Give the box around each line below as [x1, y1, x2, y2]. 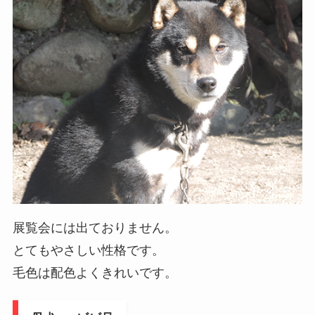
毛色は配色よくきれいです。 [12, 266, 177, 281]
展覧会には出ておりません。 [12, 221, 177, 236]
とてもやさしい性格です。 [12, 243, 165, 258]
